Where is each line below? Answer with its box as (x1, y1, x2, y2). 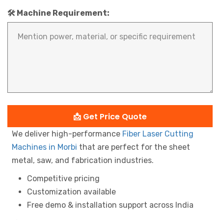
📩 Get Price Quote (73, 111, 147, 123)
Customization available (27, 187, 116, 197)
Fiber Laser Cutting (122, 129, 193, 139)
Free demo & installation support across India (27, 200, 193, 210)
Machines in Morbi (12, 142, 77, 152)
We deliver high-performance (12, 129, 122, 139)
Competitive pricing (27, 174, 100, 184)
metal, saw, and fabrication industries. (12, 156, 154, 165)
